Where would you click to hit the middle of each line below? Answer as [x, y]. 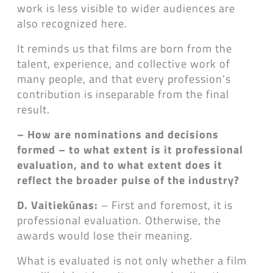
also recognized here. [72, 23]
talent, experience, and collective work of [124, 63]
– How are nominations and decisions [118, 134]
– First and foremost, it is [167, 205]
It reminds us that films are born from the [125, 48]
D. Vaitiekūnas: [59, 205]
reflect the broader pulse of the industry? [128, 180]
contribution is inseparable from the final [123, 94]
